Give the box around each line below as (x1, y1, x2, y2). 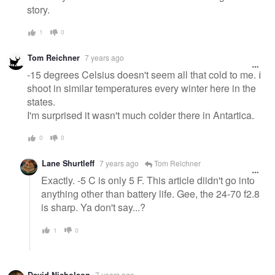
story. (27, 2, 50, 17)
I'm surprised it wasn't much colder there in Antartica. (27, 108, 254, 123)
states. (27, 95, 55, 109)
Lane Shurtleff (42, 157, 95, 169)
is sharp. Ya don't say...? (41, 200, 145, 215)
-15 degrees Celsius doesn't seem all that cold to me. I (27, 68, 261, 82)
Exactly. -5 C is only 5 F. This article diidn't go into (41, 173, 255, 188)
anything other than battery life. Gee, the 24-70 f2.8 (41, 187, 260, 201)
